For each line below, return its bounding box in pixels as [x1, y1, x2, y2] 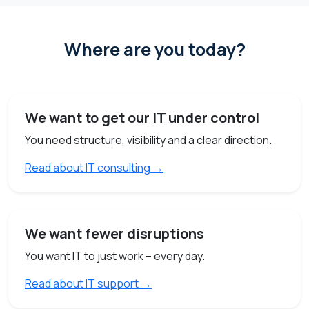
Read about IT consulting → [25, 159, 163, 175]
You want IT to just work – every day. [25, 248, 205, 263]
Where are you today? [63, 37, 246, 61]
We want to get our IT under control [25, 108, 259, 127]
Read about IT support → [25, 275, 152, 291]
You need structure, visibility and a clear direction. [25, 132, 272, 148]
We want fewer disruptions [25, 223, 204, 243]
